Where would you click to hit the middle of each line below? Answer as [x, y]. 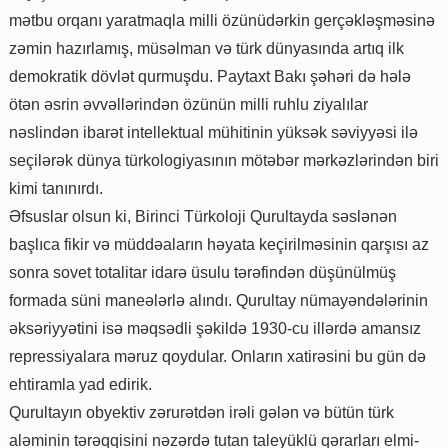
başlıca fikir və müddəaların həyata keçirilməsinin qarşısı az [219, 245]
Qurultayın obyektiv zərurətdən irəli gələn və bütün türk [201, 413]
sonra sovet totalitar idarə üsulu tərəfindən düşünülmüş [202, 273]
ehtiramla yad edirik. [80, 385]
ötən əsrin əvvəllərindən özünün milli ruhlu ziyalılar [188, 105]
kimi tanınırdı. [56, 189]
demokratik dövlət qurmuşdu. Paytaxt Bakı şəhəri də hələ [210, 77]
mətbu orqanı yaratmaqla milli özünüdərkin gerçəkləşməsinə [222, 21]
